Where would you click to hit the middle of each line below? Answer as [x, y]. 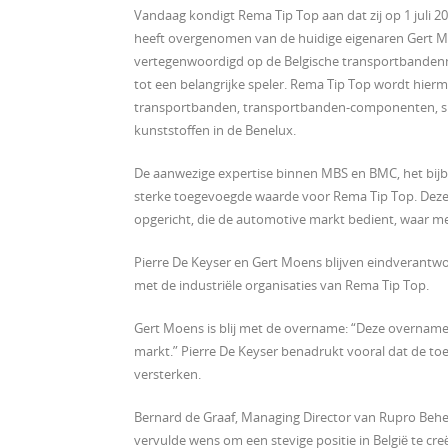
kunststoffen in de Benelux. [215, 129]
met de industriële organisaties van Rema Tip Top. [282, 284]
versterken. [168, 373]
